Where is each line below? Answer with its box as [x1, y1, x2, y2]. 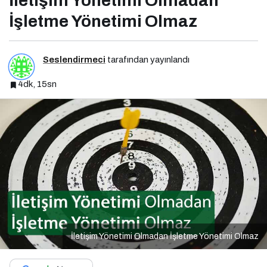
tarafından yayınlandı [105, 55, 190, 65]
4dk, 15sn [18, 79, 57, 89]
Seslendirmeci [43, 55, 105, 65]
